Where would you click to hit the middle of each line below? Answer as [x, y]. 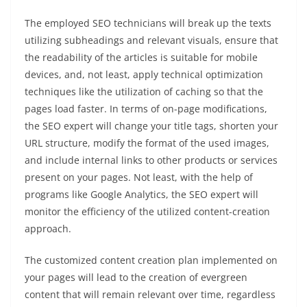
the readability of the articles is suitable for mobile [141, 57]
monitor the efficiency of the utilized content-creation [147, 211]
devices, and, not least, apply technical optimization [144, 74]
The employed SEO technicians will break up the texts [148, 23]
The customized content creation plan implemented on [151, 260]
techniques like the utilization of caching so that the [144, 91]
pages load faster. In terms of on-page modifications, [146, 108]
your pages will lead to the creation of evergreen [136, 277]
